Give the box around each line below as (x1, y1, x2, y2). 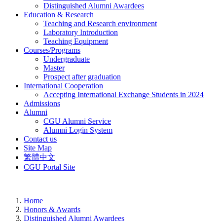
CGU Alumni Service (43, 116, 111, 125)
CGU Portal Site (24, 162, 75, 171)
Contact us (24, 134, 57, 143)
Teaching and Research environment (43, 19, 157, 28)
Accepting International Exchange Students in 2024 (43, 90, 204, 99)
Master (43, 63, 65, 72)
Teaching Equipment (43, 37, 108, 45)
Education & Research (24, 10, 94, 19)
